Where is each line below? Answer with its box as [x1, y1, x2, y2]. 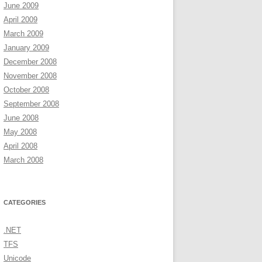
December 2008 [4, 57, 57, 66]
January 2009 [4, 43, 49, 52]
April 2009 [4, 15, 37, 24]
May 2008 [4, 127, 37, 136]
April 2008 [4, 142, 37, 150]
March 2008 [4, 156, 43, 164]
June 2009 [4, 1, 39, 10]
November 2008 [4, 71, 57, 80]
